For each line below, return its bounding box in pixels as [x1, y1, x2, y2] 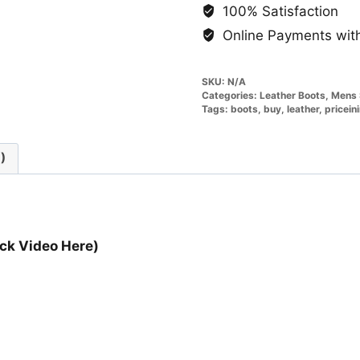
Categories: [201, 88, 260, 101]
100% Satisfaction [219, 2, 339, 19]
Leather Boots [259, 88, 325, 101]
